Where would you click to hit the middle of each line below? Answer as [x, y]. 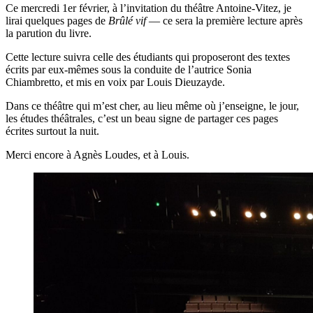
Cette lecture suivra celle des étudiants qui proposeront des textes [148, 57]
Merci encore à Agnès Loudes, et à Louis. [97, 154]
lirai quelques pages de [57, 20]
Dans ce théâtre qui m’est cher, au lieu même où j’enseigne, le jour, [152, 105]
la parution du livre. [49, 33]
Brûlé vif [127, 20]
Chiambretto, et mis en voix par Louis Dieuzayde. [115, 82]
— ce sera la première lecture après [224, 20]
